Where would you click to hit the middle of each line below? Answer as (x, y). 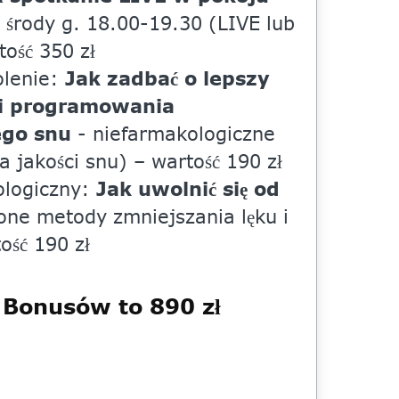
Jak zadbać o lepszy (167, 78)
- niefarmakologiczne (173, 134)
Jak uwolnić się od (187, 188)
